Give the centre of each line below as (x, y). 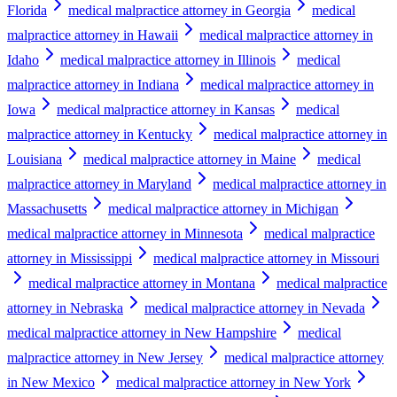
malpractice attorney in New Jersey (105, 357)
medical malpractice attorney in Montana (142, 283)
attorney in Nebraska (65, 307)
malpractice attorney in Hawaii (93, 35)
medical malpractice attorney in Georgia (179, 10)
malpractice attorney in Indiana (93, 84)
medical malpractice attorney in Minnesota (125, 233)
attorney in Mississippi (70, 258)
